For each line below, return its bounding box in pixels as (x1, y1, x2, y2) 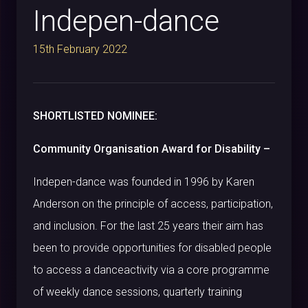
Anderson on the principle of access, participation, (33, 197, 273, 211)
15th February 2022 (33, 43, 127, 56)
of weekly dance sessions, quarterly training (33, 285, 242, 299)
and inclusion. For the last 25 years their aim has (33, 219, 263, 233)
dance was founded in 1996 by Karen (76, 175, 254, 189)
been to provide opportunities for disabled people (33, 241, 272, 255)
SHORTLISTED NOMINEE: (33, 109, 157, 123)
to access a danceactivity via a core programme (33, 263, 269, 277)
